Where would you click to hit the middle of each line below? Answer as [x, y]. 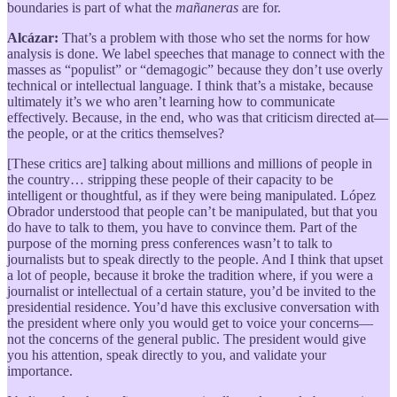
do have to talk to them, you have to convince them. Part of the [182, 227]
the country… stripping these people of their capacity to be [170, 179]
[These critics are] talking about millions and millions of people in [190, 163]
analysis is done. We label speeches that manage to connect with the [196, 53]
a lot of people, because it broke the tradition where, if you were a [190, 275]
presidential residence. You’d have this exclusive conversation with [193, 307]
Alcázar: [35, 37]
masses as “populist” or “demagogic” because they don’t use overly [195, 69]
